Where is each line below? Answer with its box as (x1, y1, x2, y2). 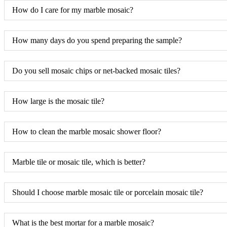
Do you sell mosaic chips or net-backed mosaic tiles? (12, 66, 180, 75)
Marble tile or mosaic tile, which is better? (12, 157, 145, 166)
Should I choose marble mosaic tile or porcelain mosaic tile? (12, 187, 203, 197)
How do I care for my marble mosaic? (12, 5, 133, 14)
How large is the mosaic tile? (12, 96, 104, 105)
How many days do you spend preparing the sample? (12, 35, 182, 45)
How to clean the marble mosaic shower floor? (12, 127, 161, 136)
